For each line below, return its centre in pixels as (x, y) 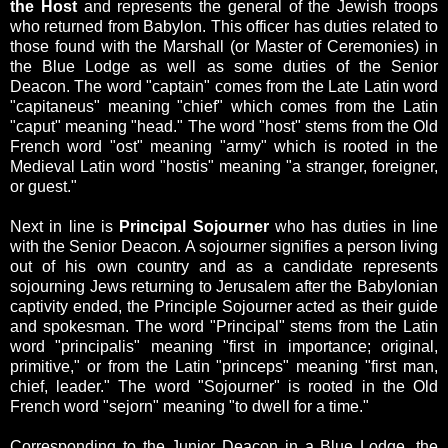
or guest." (43, 187)
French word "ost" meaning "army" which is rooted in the (224, 147)
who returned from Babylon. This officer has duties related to (224, 27)
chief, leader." (64, 387)
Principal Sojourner (194, 227)
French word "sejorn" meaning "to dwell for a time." (189, 407)
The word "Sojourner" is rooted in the (266, 387)
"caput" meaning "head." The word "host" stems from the (211, 127)
